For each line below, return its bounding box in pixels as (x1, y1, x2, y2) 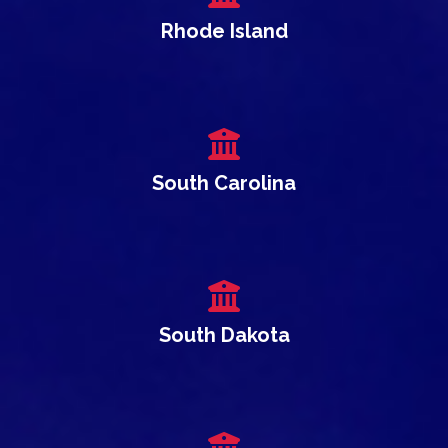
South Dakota (158, 323, 290, 348)
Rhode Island (160, 19, 288, 44)
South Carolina (152, 171, 296, 196)
